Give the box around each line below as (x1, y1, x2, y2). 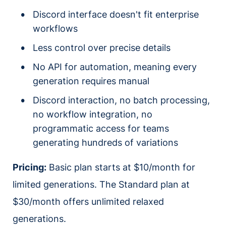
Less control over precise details (33, 42, 171, 53)
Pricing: (13, 161, 46, 173)
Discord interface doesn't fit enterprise (33, 9, 199, 20)
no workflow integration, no (33, 108, 152, 120)
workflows (33, 23, 78, 34)
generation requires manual (33, 75, 149, 86)
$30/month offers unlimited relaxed (13, 196, 164, 207)
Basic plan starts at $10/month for (46, 161, 195, 173)
